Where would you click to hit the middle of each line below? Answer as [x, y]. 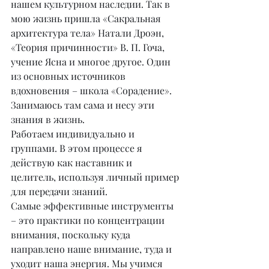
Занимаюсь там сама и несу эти [84, 105]
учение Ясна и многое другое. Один [92, 62]
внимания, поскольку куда [72, 235]
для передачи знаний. [59, 192]
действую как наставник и [73, 163]
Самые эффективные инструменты [93, 206]
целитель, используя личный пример [96, 177]
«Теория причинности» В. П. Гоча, [89, 47]
